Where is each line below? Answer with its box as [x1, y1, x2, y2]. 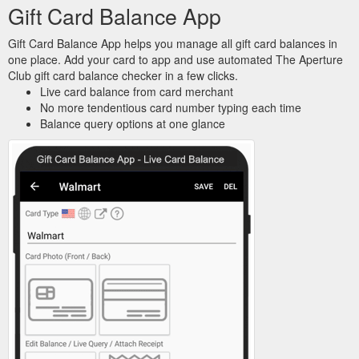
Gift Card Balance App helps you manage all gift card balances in [8, 34, 337, 51]
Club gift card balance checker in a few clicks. [8, 67, 238, 83]
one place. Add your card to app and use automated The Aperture [8, 50, 343, 67]
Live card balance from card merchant [40, 83, 233, 99]
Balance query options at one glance [40, 115, 225, 131]
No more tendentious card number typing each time [40, 99, 301, 115]
